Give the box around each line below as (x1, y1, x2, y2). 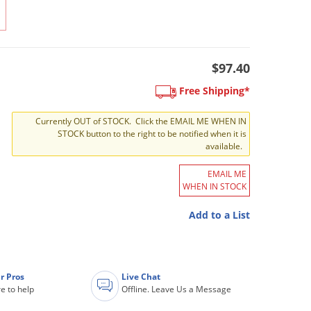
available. (205, 140, 246, 152)
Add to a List (189, 208, 250, 221)
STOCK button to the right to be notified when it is (58, 127, 246, 140)
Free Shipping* (176, 84, 250, 98)
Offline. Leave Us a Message (121, 283, 232, 295)
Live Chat (121, 270, 161, 283)
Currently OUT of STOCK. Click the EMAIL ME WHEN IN (35, 115, 246, 127)
